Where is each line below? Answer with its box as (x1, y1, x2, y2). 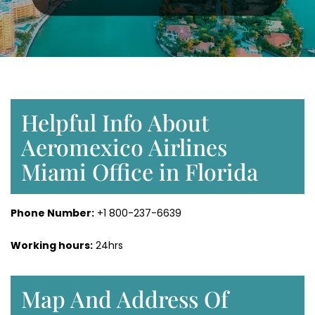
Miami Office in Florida (21, 156, 258, 187)
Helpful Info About (21, 107, 209, 138)
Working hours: (11, 238, 93, 253)
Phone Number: (11, 206, 94, 221)
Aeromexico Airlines (21, 131, 227, 162)
